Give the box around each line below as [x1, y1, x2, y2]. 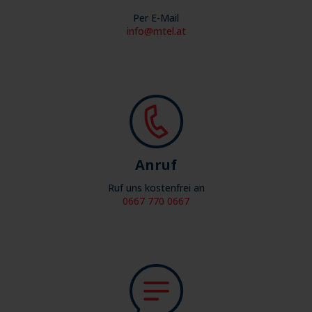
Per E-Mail [133, 10, 179, 24]
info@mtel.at [126, 24, 186, 38]
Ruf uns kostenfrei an [107, 180, 205, 194]
